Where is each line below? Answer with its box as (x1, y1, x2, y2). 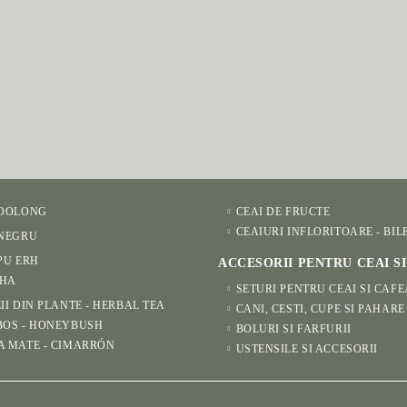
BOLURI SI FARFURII (235, 323, 352, 335)
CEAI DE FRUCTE (235, 205, 331, 218)
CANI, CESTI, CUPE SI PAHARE (235, 303, 405, 315)
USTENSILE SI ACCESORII (235, 342, 378, 355)
